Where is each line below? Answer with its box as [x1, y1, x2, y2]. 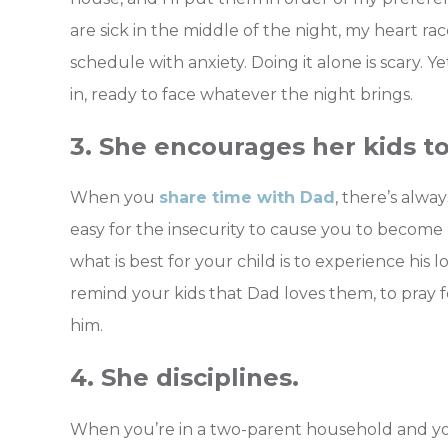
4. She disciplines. [70, 363, 299, 393]
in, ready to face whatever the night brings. [70, 84, 413, 104]
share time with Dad [159, 188, 335, 208]
